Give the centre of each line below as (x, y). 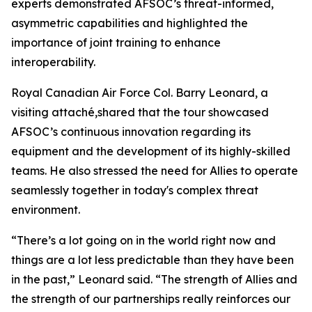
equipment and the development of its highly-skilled (151, 151)
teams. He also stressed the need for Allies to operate (155, 171)
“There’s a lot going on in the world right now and (143, 240)
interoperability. (53, 62)
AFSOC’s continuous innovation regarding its (131, 132)
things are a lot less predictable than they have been (153, 260)
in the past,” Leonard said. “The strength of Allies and (154, 279)
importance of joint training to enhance (116, 42)
